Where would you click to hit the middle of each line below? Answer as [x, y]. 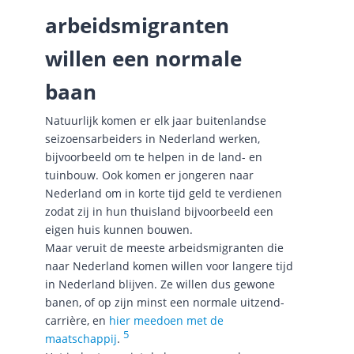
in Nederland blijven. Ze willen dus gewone [160, 284]
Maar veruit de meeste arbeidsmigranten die [164, 248]
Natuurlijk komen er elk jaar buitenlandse [155, 121]
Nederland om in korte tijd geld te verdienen [163, 194]
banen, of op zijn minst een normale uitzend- [164, 303]
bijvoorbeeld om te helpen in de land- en [153, 157]
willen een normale [143, 58]
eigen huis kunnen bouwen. [119, 230]
